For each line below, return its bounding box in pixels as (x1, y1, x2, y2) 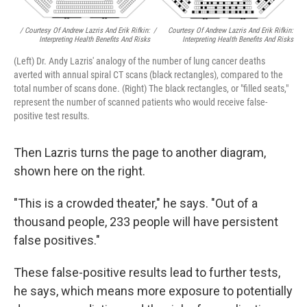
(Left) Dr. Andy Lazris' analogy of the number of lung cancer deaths (14, 56, 265, 67)
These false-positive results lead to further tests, (14, 265, 280, 280)
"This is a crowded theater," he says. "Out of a (14, 196, 258, 211)
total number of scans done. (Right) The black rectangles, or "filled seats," (14, 83, 288, 95)
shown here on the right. (14, 164, 145, 179)
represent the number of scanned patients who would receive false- (14, 97, 267, 108)
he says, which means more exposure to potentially (14, 284, 293, 299)
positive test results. (14, 110, 90, 122)
